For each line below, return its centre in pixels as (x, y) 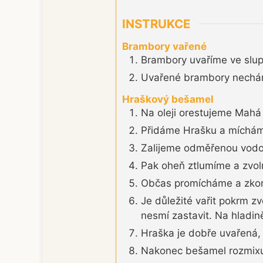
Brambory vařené (164, 46)
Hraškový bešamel (168, 100)
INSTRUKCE (156, 23)
